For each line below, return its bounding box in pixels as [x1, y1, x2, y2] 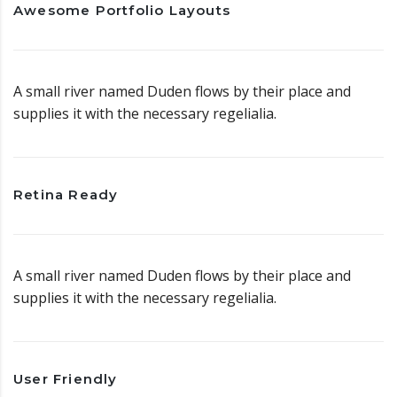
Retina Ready [13, 186, 119, 203]
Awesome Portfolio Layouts [13, 2, 230, 19]
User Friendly [13, 370, 118, 387]
